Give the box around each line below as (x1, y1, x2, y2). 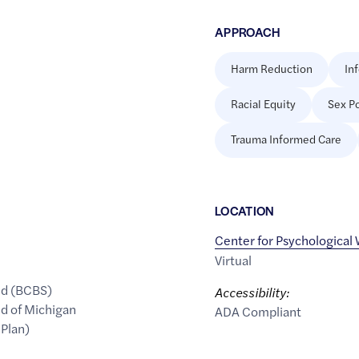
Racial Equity (230, 95, 296, 112)
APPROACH (214, 23, 280, 41)
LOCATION (214, 202, 275, 220)
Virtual (214, 251, 252, 270)
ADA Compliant (214, 302, 301, 321)
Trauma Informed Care (230, 131, 341, 147)
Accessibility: (214, 283, 289, 302)
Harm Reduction (230, 60, 313, 77)
